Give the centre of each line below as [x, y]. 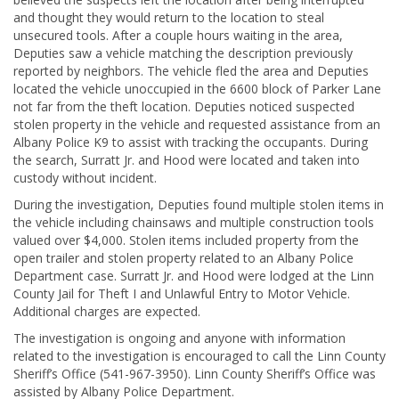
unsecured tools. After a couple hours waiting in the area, [178, 35]
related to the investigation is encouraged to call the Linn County [199, 356]
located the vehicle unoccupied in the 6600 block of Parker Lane [197, 89]
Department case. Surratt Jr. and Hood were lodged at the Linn [194, 276]
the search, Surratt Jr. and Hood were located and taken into [187, 160]
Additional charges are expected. [107, 311]
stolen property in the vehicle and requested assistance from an [197, 124]
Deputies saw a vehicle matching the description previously [183, 53]
